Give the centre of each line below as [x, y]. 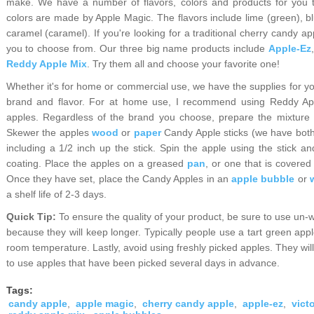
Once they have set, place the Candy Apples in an [119, 179]
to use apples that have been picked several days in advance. [143, 263]
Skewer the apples [49, 132]
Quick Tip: [32, 217]
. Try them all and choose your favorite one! [183, 64]
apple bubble [263, 179]
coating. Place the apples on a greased [96, 163]
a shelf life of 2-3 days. [56, 194]
